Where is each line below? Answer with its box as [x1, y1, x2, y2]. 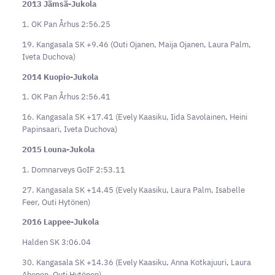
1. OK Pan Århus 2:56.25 [21, 18, 110, 29]
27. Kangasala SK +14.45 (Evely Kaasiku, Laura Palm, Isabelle [21, 184, 245, 195]
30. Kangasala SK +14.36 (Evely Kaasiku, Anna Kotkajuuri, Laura [21, 257, 251, 268]
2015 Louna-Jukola [21, 144, 95, 155]
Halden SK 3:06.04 [21, 237, 91, 248]
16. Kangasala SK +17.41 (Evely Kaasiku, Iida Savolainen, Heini [21, 112, 247, 123]
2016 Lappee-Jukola [21, 217, 99, 228]
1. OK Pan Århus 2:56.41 [21, 91, 110, 103]
